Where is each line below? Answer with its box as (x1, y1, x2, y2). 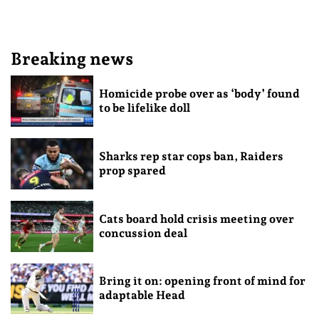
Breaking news (11, 48, 133, 69)
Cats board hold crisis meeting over (98, 211, 294, 226)
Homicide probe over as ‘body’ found (98, 86, 300, 100)
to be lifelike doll (98, 100, 190, 115)
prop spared (98, 163, 166, 177)
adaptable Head (98, 288, 185, 303)
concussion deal (98, 226, 187, 240)
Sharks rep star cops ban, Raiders (98, 149, 283, 163)
